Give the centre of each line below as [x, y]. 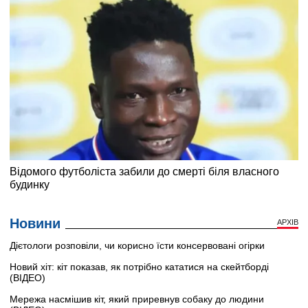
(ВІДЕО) [27, 278]
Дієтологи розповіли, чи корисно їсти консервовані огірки [137, 246]
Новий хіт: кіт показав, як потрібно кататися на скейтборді [139, 267]
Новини [35, 224]
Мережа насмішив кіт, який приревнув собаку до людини [137, 299]
